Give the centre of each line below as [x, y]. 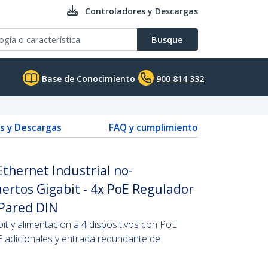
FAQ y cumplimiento [153, 127]
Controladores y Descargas [141, 11]
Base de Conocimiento [87, 79]
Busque [167, 39]
